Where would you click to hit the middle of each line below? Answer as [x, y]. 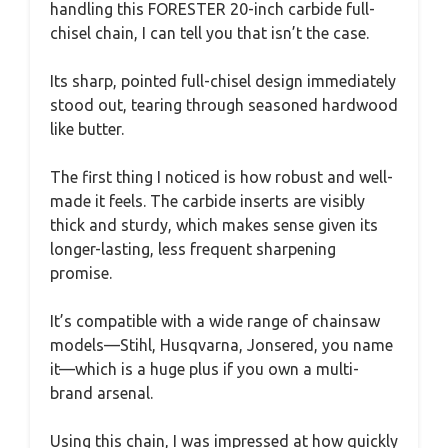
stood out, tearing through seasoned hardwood [224, 105]
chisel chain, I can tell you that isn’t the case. [209, 33]
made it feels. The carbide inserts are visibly [207, 201]
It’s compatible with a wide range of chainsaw [215, 321]
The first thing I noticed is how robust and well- [221, 177]
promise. [81, 273]
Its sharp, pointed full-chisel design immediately [223, 81]
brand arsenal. [101, 393]
